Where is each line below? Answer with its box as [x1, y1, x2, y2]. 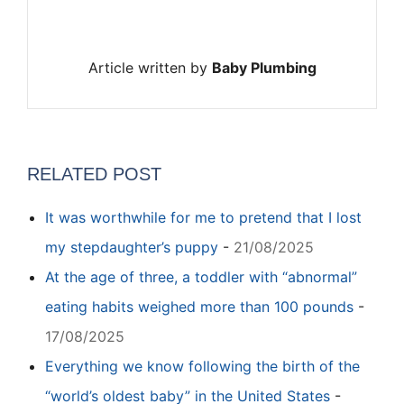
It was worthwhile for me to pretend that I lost [45, 207, 362, 226]
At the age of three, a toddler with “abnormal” [45, 267, 357, 286]
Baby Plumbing [211, 58, 317, 77]
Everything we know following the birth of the [45, 356, 360, 375]
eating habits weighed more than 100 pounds [45, 297, 353, 316]
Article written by [87, 58, 212, 77]
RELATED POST [27, 163, 161, 184]
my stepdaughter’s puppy [45, 237, 218, 256]
